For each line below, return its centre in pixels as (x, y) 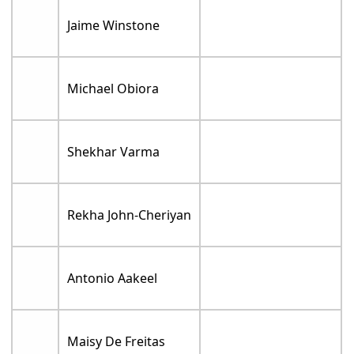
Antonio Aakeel (113, 278)
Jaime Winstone (114, 25)
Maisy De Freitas (117, 341)
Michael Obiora (113, 88)
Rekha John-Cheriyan (130, 215)
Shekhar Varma (114, 152)
